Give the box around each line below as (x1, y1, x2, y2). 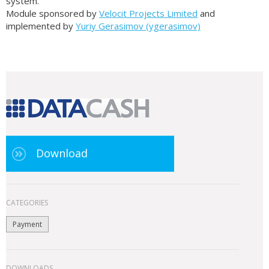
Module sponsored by (6, 7, 99, 19)
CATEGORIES (6, 198, 48, 208)
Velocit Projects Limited (99, 7, 198, 19)
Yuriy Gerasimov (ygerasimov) (76, 20, 201, 32)
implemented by (6, 20, 76, 32)
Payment (13, 219, 42, 229)
